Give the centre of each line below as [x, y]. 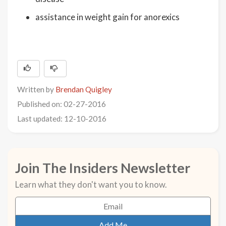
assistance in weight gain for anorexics [107, 17]
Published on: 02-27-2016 [62, 104]
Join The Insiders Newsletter [103, 167]
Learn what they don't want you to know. [91, 184]
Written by [36, 89]
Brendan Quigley [84, 89]
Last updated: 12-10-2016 [62, 118]
